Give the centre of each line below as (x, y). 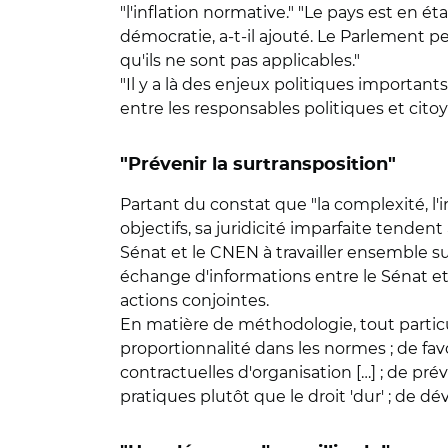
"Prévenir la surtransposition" (258, 165)
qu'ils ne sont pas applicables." (240, 60)
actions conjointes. (194, 300)
